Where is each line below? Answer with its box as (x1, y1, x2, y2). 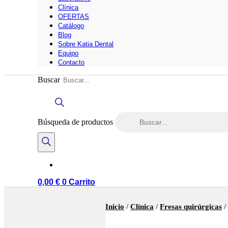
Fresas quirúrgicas (160, 203, 222, 211)
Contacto (58, 58, 85, 66)
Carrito (69, 177, 96, 186)
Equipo (58, 49, 79, 57)
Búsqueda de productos (38, 117, 116, 126)
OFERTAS (58, 12, 90, 20)
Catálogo (58, 21, 84, 30)
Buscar (38, 75, 61, 84)
